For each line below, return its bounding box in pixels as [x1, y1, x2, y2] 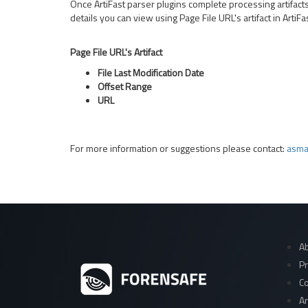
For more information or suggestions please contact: [70, 141, 287, 155]
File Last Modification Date [98, 65, 204, 80]
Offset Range [98, 79, 152, 93]
